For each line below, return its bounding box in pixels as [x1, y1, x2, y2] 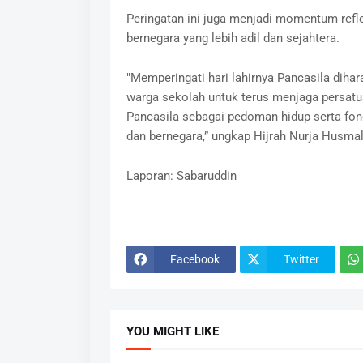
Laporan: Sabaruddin [126, 169, 240, 183]
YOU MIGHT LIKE [126, 324, 219, 339]
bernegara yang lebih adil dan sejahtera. [126, 31, 340, 45]
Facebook [169, 252, 220, 266]
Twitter [283, 252, 319, 266]
